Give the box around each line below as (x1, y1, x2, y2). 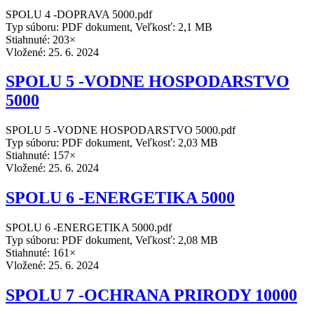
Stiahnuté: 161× (6, 247, 76, 259)
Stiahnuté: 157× (6, 149, 76, 162)
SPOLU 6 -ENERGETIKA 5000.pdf (6, 221, 172, 234)
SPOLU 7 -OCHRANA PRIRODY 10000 (6, 286, 297, 305)
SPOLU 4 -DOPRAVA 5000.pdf (6, 8, 152, 20)
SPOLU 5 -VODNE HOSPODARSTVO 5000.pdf (6, 124, 235, 137)
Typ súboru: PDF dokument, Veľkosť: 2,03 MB (6, 137, 218, 149)
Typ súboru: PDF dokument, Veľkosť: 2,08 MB (6, 234, 218, 247)
